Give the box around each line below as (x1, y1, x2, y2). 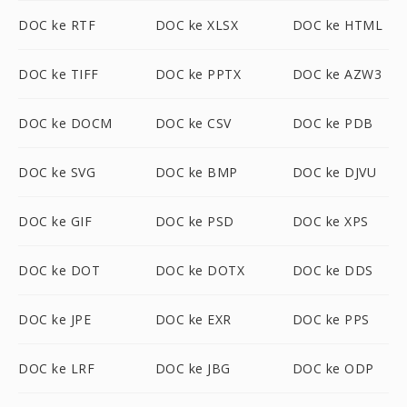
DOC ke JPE (18, 311, 91, 328)
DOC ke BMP (154, 164, 238, 181)
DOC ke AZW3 (292, 65, 382, 83)
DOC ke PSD (154, 213, 234, 230)
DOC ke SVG (18, 164, 95, 181)
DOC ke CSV (154, 114, 232, 132)
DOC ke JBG (154, 360, 231, 377)
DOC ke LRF (18, 360, 94, 377)
